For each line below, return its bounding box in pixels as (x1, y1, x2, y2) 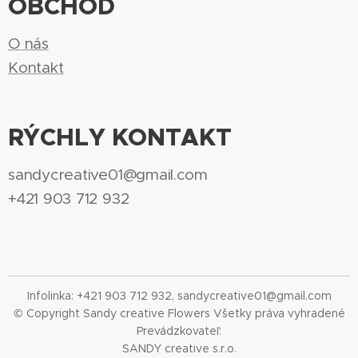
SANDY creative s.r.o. (121, 341, 237, 356)
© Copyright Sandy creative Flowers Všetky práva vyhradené (13, 306, 345, 320)
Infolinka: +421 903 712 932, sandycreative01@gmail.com (26, 288, 332, 303)
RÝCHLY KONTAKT (8, 122, 232, 153)
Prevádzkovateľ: (137, 324, 221, 338)
